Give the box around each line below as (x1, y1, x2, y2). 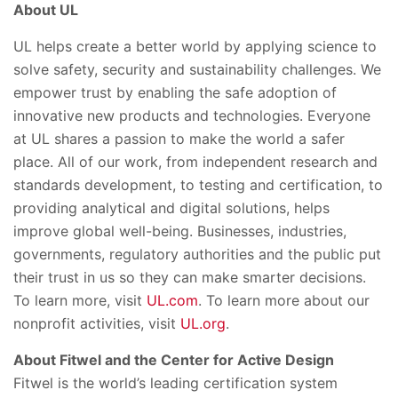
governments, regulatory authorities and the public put (13, 244, 381, 263)
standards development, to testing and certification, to (13, 175, 383, 194)
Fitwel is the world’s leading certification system (13, 373, 338, 392)
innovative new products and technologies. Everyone (13, 106, 370, 124)
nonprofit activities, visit (13, 314, 180, 332)
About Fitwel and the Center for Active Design (13, 350, 334, 369)
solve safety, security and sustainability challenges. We (13, 60, 381, 78)
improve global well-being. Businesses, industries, (13, 221, 346, 240)
